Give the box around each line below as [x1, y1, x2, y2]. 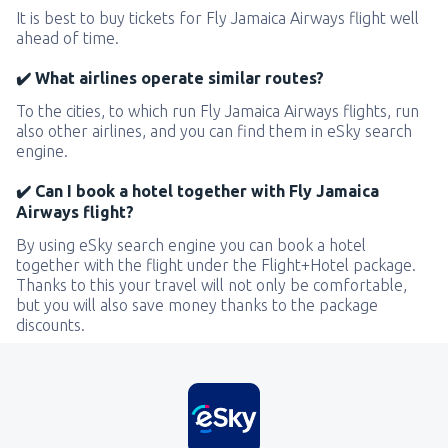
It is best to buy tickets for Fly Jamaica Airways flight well [16, 9, 419, 28]
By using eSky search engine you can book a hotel [16, 236, 366, 255]
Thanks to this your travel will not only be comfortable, [16, 276, 407, 295]
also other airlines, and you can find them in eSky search [16, 122, 412, 141]
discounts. [16, 316, 85, 335]
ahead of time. [16, 29, 119, 48]
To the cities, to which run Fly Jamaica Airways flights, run [16, 102, 419, 121]
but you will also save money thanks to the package [16, 296, 378, 315]
